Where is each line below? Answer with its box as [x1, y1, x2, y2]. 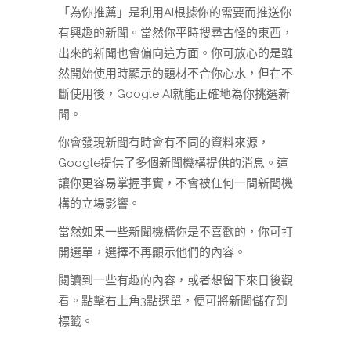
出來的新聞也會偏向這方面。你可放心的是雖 [58, 46, 293, 61]
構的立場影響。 [58, 197, 140, 212]
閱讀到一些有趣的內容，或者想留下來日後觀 [58, 273, 293, 288]
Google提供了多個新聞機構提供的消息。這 [58, 156, 288, 171]
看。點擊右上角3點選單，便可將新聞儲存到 [58, 294, 288, 309]
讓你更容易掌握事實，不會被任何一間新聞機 [58, 176, 293, 191]
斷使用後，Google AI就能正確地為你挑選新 [58, 87, 290, 102]
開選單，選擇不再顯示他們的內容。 [58, 245, 246, 260]
